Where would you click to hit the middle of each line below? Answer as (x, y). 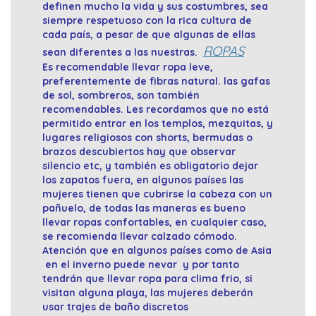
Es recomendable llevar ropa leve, (128, 67)
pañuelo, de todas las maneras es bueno (144, 208)
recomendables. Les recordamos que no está (156, 110)
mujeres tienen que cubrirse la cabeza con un (157, 194)
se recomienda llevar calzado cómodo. (140, 237)
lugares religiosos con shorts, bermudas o (147, 138)
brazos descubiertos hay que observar (139, 152)
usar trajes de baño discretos (115, 307)
